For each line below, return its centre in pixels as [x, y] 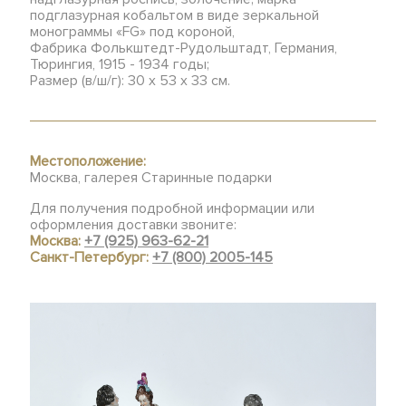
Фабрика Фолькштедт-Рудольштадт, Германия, [184, 48]
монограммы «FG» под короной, [133, 32]
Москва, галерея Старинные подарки [151, 178]
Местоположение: [88, 161]
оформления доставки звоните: [134, 225]
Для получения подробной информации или [173, 208]
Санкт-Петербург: [92, 257]
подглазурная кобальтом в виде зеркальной [175, 15]
